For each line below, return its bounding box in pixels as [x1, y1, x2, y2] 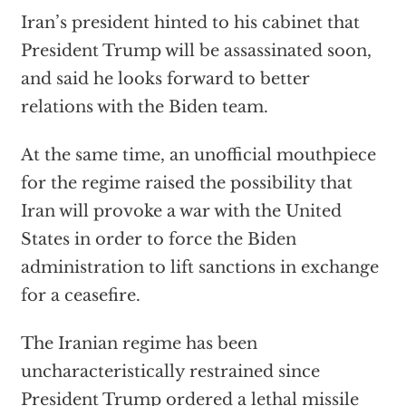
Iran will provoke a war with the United [20, 201, 342, 222]
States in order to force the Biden [20, 229, 296, 250]
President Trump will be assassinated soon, [20, 41, 372, 62]
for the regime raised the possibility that [20, 173, 353, 194]
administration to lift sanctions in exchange [20, 257, 379, 278]
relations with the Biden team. [20, 97, 268, 118]
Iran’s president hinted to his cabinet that [20, 13, 360, 34]
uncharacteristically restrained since [20, 362, 320, 382]
